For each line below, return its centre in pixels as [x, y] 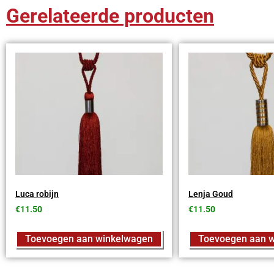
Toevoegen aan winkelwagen [89, 239]
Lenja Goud [211, 194]
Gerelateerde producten [110, 16]
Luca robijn [37, 194]
